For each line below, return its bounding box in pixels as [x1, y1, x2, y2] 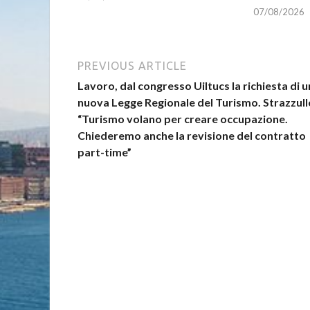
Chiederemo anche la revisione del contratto [77, 128, 306, 142]
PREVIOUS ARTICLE [77, 59, 187, 72]
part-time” [77, 145, 131, 158]
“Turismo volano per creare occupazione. [77, 111, 288, 125]
